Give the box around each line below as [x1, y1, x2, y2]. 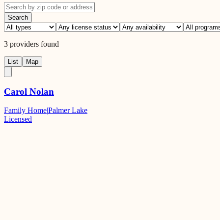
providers [10, 39, 39, 48]
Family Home [4, 106, 47, 115]
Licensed [4, 115, 32, 124]
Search [8, 13, 28, 21]
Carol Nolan [4, 86, 54, 97]
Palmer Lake [48, 106, 87, 115]
